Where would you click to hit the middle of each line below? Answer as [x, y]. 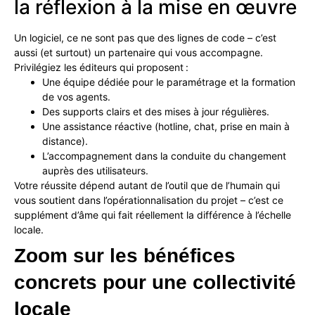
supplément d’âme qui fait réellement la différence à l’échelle [153, 215]
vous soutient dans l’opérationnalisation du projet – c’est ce [149, 200]
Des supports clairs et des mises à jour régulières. [156, 112]
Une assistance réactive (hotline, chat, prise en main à [166, 127]
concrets [56, 283]
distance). [65, 141]
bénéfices [189, 256]
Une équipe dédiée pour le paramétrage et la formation [169, 82]
